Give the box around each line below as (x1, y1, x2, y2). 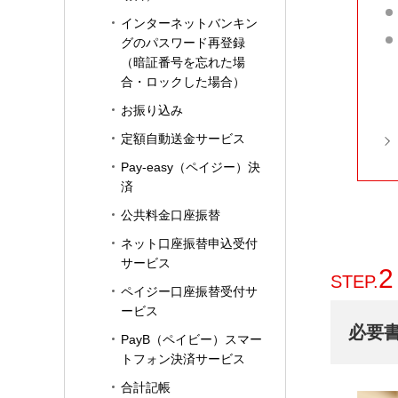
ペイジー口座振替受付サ (121, 284, 258, 298)
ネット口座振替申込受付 (121, 236, 258, 251)
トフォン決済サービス (121, 352, 245, 366)
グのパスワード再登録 (121, 36, 245, 50)
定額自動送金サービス (121, 131, 245, 146)
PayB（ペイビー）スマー (121, 332, 262, 346)
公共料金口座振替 (121, 208, 220, 222)
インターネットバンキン (121, 16, 258, 30)
